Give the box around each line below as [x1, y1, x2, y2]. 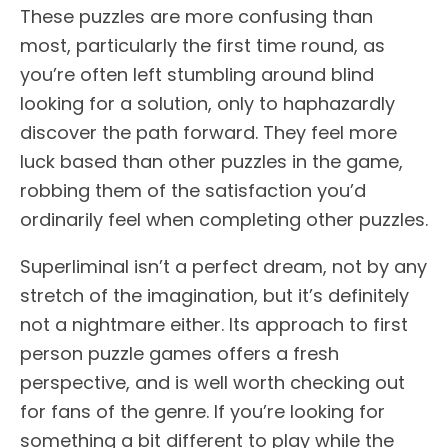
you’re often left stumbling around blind [20, 62, 374, 88]
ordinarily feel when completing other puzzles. [20, 207, 428, 233]
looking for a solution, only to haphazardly [20, 91, 395, 117]
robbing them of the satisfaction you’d [20, 178, 366, 204]
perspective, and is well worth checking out [20, 370, 405, 396]
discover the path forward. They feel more [20, 120, 397, 146]
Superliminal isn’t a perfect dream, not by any [20, 254, 427, 280]
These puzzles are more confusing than [20, 4, 373, 30]
